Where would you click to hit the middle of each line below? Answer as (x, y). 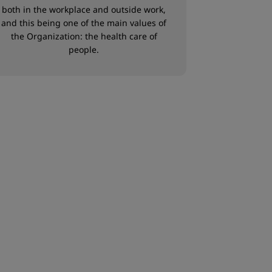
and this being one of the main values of (84, 23)
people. (84, 49)
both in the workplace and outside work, (84, 9)
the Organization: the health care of (84, 36)
